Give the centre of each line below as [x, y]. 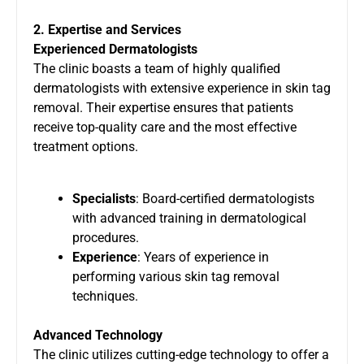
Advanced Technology [98, 335]
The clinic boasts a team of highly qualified [157, 68]
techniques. [105, 296]
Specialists [104, 198]
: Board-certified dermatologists [225, 198]
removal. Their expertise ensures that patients [163, 107]
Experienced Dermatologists [115, 49]
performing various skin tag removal [176, 276]
